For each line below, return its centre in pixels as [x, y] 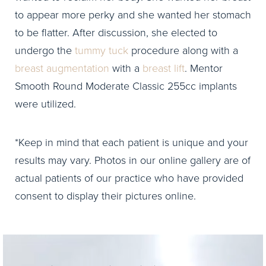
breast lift [164, 69]
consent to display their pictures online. [105, 196]
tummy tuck [102, 51]
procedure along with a [183, 51]
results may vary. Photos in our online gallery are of [133, 161]
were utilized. [45, 104]
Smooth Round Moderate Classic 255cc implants [126, 86]
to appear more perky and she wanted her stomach [133, 15]
